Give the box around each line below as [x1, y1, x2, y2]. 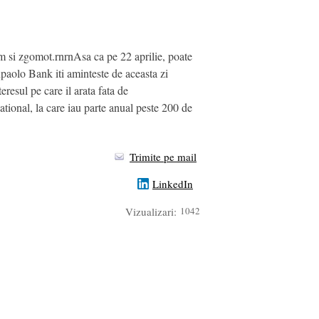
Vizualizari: [125, 204, 177, 219]
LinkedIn [152, 177, 193, 192]
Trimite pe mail [130, 150, 197, 164]
